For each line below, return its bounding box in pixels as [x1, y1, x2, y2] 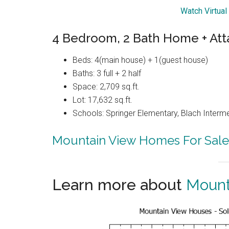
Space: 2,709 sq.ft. [73, 82, 140, 92]
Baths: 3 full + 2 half [73, 68, 141, 79]
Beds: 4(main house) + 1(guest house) [73, 55, 208, 65]
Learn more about [52, 176, 186, 194]
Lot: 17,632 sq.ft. [73, 95, 132, 105]
